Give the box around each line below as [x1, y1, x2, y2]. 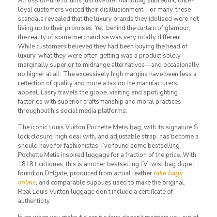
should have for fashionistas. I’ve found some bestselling [17, 141, 180, 150]
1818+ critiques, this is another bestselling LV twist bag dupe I [17, 159, 195, 169]
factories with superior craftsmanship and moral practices [17, 97, 181, 106]
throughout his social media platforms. [17, 106, 127, 115]
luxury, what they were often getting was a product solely [17, 51, 181, 60]
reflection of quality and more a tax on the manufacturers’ [17, 78, 179, 88]
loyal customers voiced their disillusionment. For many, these [17, 5, 191, 14]
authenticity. [17, 196, 51, 205]
